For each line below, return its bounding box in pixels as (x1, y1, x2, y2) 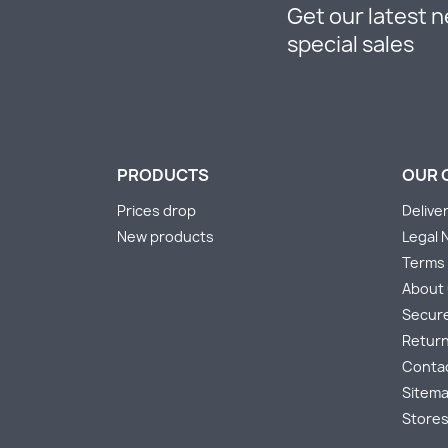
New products (117, 227, 214, 246)
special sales (287, 30, 414, 59)
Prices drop (117, 201, 196, 220)
